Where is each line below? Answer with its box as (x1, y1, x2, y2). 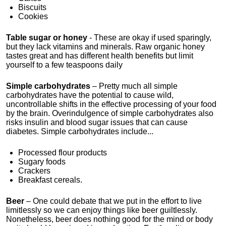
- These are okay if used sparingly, (87, 33, 211, 42)
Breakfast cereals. (18, 176, 82, 184)
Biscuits (18, 3, 46, 12)
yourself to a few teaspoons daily (6, 61, 123, 69)
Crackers (18, 166, 50, 175)
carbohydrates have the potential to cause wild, (6, 91, 174, 99)
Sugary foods (18, 157, 66, 166)
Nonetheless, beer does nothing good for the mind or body (6, 215, 213, 223)
